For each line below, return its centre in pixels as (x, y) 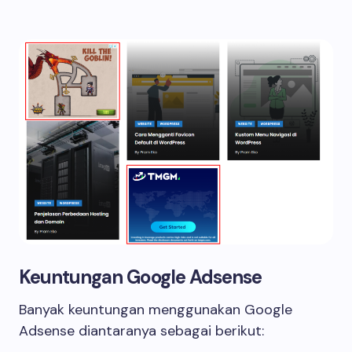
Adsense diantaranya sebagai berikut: (141, 331)
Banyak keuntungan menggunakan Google (156, 310)
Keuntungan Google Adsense (140, 277)
